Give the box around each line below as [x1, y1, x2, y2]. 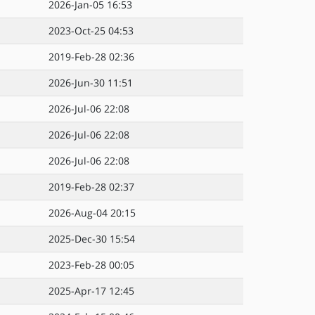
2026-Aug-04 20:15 [49, 206, 136, 219]
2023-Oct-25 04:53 [49, 24, 134, 37]
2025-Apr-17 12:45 [49, 284, 134, 297]
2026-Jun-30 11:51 [49, 76, 133, 89]
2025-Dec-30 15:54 [49, 232, 135, 245]
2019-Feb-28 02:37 [49, 180, 134, 193]
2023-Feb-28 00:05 [49, 258, 134, 271]
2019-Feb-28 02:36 [49, 50, 134, 63]
